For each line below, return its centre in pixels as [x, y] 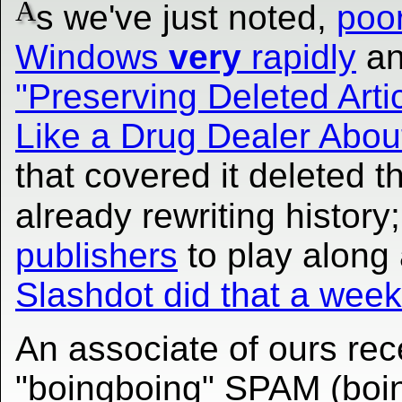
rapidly [299, 57]
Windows [92, 57]
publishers [96, 256]
